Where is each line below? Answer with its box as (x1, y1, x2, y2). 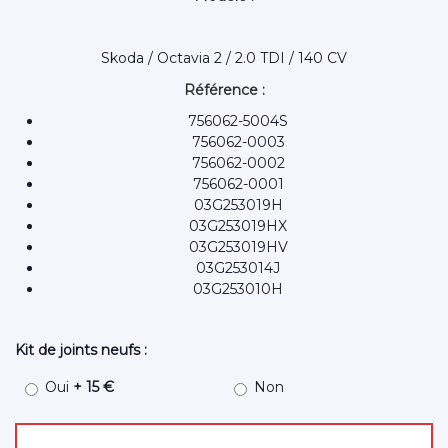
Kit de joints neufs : (15, 341, 147, 360)
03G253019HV (188, 238, 288, 257)
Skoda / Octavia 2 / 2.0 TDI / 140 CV (101, 49, 347, 68)
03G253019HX (189, 217, 287, 236)
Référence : (183, 81, 265, 100)
